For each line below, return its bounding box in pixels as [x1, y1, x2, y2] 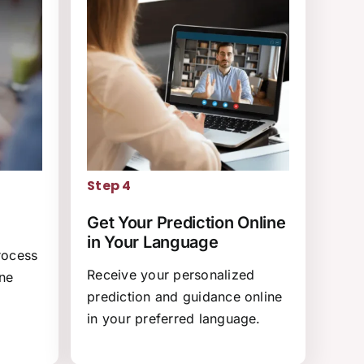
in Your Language [87, 232, 219, 253]
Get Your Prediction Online [87, 213, 286, 233]
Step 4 [87, 176, 132, 196]
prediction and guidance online [87, 288, 283, 305]
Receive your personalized [87, 266, 255, 284]
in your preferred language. [87, 310, 261, 327]
